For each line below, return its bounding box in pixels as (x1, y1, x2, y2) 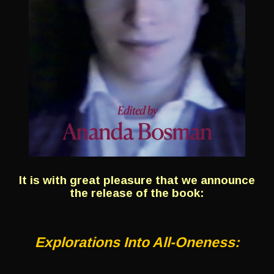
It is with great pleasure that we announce (19, 173, 255, 187)
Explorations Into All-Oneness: (34, 234, 240, 250)
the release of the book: (70, 186, 204, 199)
